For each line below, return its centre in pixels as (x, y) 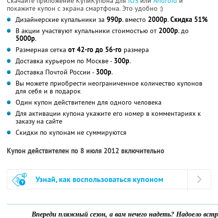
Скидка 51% (189, 19)
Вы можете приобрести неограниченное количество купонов (109, 83)
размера (135, 49)
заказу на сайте (39, 121)
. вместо (135, 19)
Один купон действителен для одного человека (89, 102)
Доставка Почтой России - (56, 72)
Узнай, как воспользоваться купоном (100, 179)
